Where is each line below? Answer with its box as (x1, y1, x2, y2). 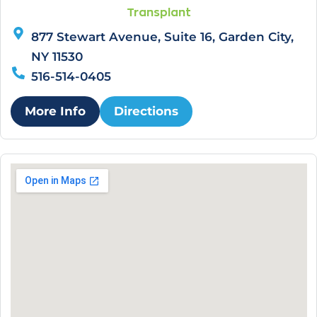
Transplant (126, 6, 191, 19)
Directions (113, 103, 178, 118)
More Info (24, 103, 86, 118)
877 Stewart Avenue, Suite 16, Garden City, (31, 30, 294, 45)
